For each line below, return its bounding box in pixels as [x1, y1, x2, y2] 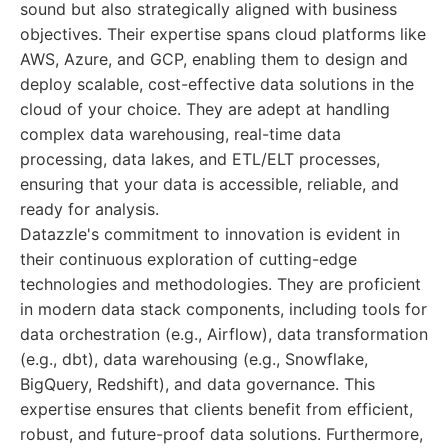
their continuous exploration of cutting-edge [20, 249, 357, 269]
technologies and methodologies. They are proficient [20, 274, 421, 294]
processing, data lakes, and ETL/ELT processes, [20, 149, 380, 169]
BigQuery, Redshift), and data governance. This [20, 374, 375, 394]
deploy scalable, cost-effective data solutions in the [20, 74, 414, 94]
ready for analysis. [20, 199, 159, 219]
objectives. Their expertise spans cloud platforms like [20, 24, 426, 44]
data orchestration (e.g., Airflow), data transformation [20, 324, 428, 344]
